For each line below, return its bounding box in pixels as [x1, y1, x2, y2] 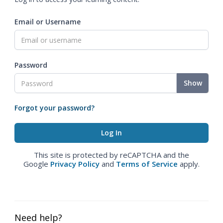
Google [23, 159, 50, 169]
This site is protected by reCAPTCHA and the [34, 150, 189, 160]
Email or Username [14, 17, 81, 26]
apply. [178, 159, 200, 169]
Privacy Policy [50, 159, 100, 169]
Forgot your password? [14, 103, 95, 112]
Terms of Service [116, 159, 178, 169]
